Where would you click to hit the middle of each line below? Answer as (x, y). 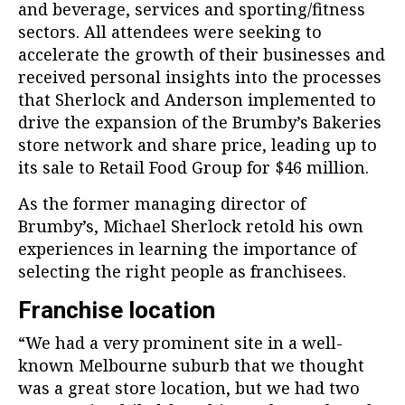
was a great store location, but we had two (189, 388)
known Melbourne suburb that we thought (191, 366)
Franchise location (117, 311)
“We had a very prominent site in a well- (180, 343)
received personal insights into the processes (200, 77)
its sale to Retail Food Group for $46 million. (193, 168)
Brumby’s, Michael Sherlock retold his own (191, 226)
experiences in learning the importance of (187, 249)
